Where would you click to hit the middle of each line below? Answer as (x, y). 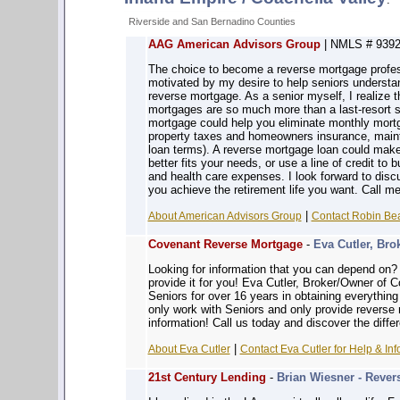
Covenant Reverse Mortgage (225, 244)
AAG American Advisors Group (234, 44)
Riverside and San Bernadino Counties (212, 21)
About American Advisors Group (225, 216)
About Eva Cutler (189, 349)
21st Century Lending (207, 377)
